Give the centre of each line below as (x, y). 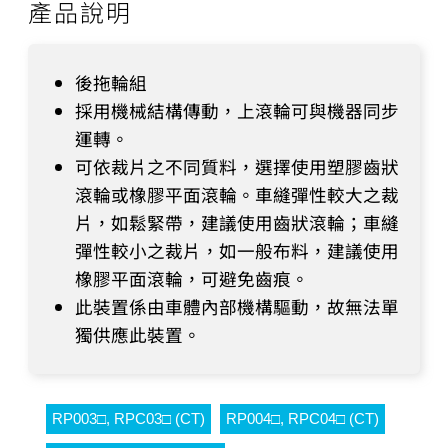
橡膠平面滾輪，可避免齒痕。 (192, 278)
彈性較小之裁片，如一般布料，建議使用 (237, 250)
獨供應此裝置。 (138, 334)
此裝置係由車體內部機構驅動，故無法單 (237, 306)
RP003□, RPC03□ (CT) (128, 418)
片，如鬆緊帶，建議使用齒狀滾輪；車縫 (237, 222)
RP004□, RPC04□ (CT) (302, 418)
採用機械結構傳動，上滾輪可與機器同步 (237, 110)
